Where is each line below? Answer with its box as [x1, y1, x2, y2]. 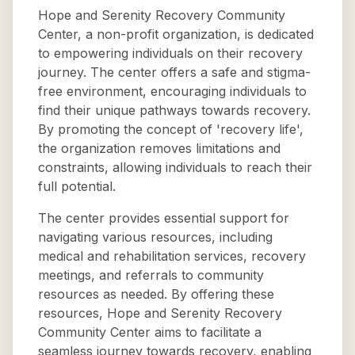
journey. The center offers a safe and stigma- [38, 64, 311, 80]
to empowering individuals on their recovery [38, 45, 303, 61]
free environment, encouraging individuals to [38, 83, 307, 99]
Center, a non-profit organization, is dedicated [38, 26, 314, 42]
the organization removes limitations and [38, 140, 281, 156]
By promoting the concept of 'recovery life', [38, 121, 303, 137]
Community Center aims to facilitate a [38, 324, 261, 340]
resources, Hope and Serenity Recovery [38, 305, 282, 321]
